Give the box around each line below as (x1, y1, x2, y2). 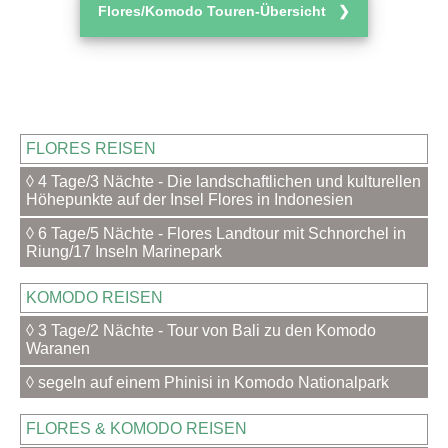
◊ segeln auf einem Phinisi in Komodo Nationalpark (26, 373, 390, 391)
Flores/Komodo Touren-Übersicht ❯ (98, 2, 350, 19)
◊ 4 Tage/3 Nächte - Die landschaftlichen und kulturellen (26, 173, 422, 191)
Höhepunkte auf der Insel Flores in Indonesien (26, 191, 354, 209)
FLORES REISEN (26, 139, 157, 157)
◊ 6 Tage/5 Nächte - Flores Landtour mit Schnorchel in (26, 224, 407, 242)
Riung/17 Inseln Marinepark (26, 242, 223, 260)
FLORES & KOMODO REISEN (26, 420, 248, 438)
